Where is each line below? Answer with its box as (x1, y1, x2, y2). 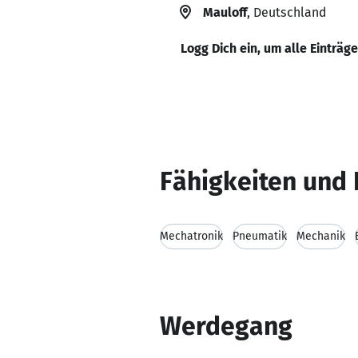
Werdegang (160, 311, 292, 341)
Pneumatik (233, 229, 287, 243)
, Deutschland (247, 5, 326, 20)
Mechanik (296, 229, 345, 243)
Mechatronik (160, 229, 223, 243)
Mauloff (203, 5, 247, 20)
